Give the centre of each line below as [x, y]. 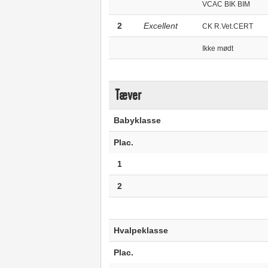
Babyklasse [137, 120]
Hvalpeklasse [141, 230]
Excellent [160, 26]
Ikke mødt [217, 48]
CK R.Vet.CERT [227, 26]
